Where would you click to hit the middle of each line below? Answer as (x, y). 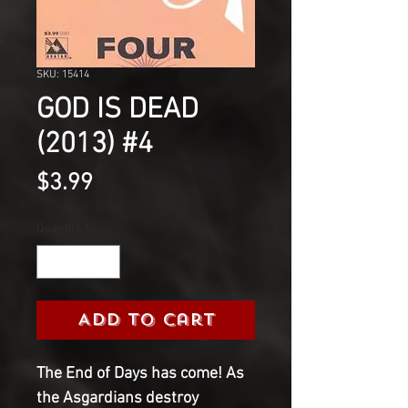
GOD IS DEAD (117, 110)
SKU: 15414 (63, 74)
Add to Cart (146, 319)
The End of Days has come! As (140, 373)
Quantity (59, 229)
